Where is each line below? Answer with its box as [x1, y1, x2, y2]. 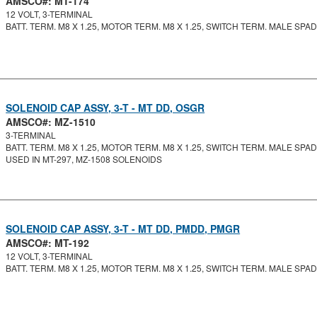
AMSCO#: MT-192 [6, 236, 90, 250]
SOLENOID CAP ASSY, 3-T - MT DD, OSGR [6, 100, 205, 115]
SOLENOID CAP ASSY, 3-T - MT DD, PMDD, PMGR [6, 221, 241, 236]
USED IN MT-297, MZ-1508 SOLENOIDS [6, 153, 163, 165]
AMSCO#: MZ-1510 [6, 115, 96, 129]
